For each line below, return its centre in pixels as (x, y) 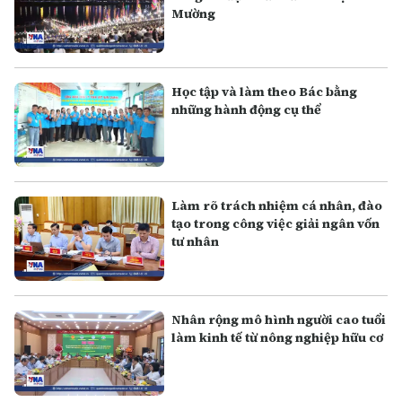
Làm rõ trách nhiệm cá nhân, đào (277, 206)
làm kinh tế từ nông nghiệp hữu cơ (278, 338)
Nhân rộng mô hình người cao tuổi (279, 320)
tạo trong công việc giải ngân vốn (276, 224)
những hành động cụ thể (247, 110)
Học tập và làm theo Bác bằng (265, 92)
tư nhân (196, 242)
